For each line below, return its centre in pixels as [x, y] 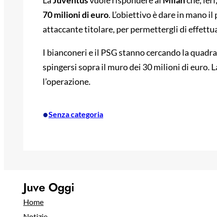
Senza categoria [76, 114]
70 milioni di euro [76, 15]
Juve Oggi [49, 187]
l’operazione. [67, 82]
